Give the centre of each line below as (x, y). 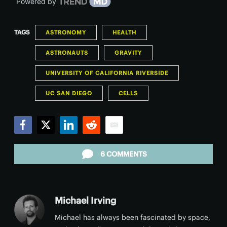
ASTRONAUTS (67, 53)
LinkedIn (76, 138)
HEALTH (124, 32)
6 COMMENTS (124, 154)
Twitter (50, 138)
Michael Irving (85, 200)
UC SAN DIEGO (69, 93)
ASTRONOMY (66, 32)
